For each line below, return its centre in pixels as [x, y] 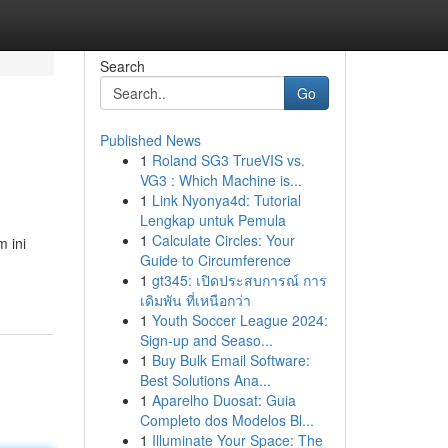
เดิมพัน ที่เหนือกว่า [195, 300]
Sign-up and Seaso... [206, 340]
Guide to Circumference [215, 260]
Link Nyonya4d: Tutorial [226, 200]
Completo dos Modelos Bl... [226, 420]
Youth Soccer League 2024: [239, 320]
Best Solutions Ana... [205, 380]
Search [122, 66]
